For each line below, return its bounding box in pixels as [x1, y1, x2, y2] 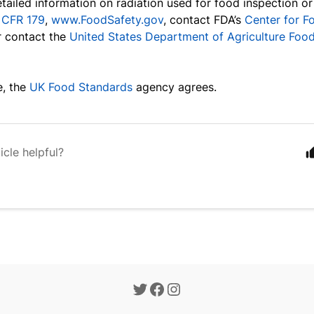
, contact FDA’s [163, 13, 242, 27]
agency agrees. [136, 80, 217, 94]
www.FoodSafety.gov [51, 13, 164, 27]
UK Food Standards [29, 80, 133, 94]
